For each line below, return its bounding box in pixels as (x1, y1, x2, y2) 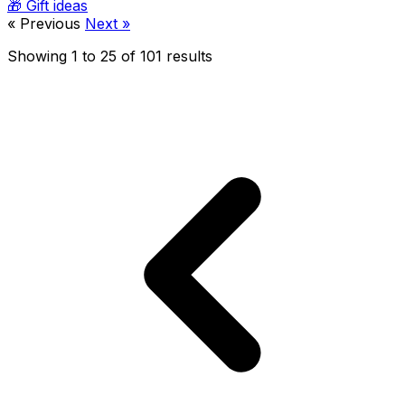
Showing (7, 47, 71, 66)
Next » (85, 14, 130, 33)
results (162, 47, 212, 66)
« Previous (7, 14, 85, 33)
